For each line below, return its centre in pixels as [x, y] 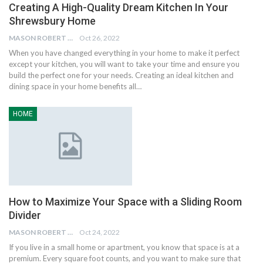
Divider [25, 215]
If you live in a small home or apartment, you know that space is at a [124, 247]
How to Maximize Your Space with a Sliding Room [125, 202]
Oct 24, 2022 [100, 232]
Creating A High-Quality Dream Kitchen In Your [119, 8]
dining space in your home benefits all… [75, 87]
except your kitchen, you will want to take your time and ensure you [124, 64]
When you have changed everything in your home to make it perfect [124, 53]
